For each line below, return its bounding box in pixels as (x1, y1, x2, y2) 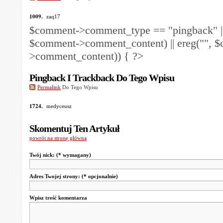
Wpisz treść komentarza (29, 194, 87, 201)
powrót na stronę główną (29, 135, 87, 141)
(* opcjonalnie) (82, 173, 118, 179)
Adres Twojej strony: (29, 173, 82, 179)
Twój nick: (29, 152, 56, 158)
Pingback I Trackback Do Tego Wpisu (29, 72, 174, 83)
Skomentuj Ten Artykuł (29, 123, 119, 134)
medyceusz (45, 103, 72, 109)
